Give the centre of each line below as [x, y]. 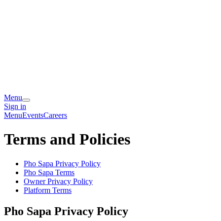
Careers [55, 115]
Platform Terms [48, 190]
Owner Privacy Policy [58, 181]
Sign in [15, 106]
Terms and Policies [67, 139]
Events [33, 115]
